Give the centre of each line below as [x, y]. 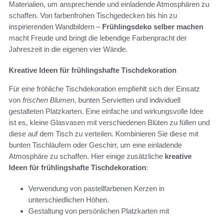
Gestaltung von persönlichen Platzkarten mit [99, 211]
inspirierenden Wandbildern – [55, 26]
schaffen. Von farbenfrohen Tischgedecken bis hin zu [93, 15]
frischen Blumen [48, 100]
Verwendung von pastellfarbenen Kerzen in [96, 188]
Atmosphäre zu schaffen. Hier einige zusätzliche [87, 156]
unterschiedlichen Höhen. [69, 199]
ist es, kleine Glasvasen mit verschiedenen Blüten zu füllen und [109, 122]
